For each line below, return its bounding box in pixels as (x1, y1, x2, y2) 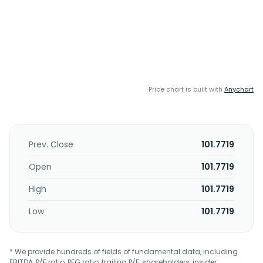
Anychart (224, 85, 254, 94)
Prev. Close (29, 139, 73, 150)
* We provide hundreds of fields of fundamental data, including (9, 247, 238, 257)
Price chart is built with (149, 85, 224, 94)
